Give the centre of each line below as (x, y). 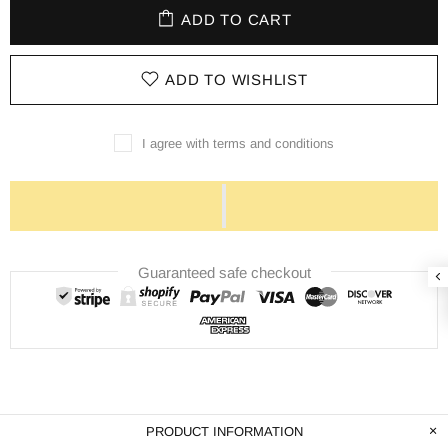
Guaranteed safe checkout (224, 272)
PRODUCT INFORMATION (224, 432)
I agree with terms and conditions (238, 144)
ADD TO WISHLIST (236, 80)
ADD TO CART (236, 20)
